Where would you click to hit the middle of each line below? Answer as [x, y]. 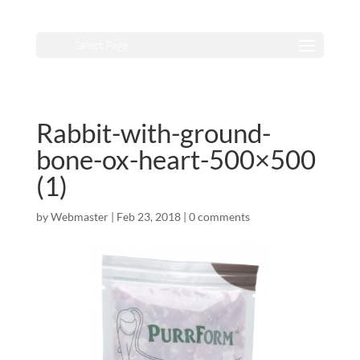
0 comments [219, 217]
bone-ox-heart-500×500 [176, 159]
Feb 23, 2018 [148, 217]
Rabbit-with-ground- [153, 133]
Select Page [101, 45]
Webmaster [79, 217]
